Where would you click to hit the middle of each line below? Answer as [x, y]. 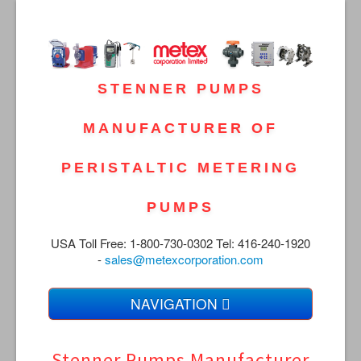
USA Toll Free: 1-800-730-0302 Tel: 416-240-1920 [180, 243]
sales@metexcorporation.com [184, 259]
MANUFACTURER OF [180, 129]
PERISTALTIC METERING [180, 168]
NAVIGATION [176, 304]
